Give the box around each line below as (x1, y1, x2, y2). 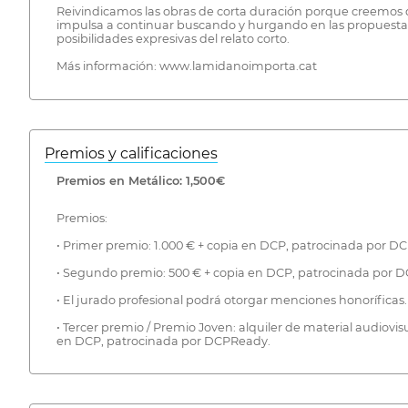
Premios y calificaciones (45, 145, 218, 163)
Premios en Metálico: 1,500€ (56, 173, 225, 188)
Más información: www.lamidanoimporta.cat (56, 59, 317, 74)
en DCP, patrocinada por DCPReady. (56, 333, 270, 348)
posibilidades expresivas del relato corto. (56, 32, 290, 46)
